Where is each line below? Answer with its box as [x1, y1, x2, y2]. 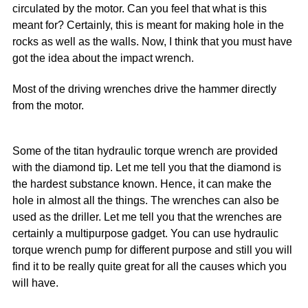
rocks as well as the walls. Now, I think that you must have [12, 35, 293, 47]
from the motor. [12, 99, 85, 111]
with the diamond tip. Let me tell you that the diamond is [12, 161, 282, 173]
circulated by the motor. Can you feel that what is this [12, 2, 267, 14]
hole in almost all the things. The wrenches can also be [12, 194, 280, 206]
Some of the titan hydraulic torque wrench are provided [12, 144, 278, 157]
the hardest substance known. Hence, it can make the [12, 177, 272, 190]
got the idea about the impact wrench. [12, 52, 195, 64]
